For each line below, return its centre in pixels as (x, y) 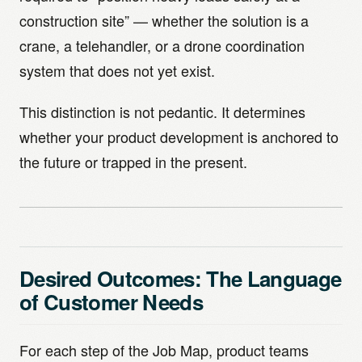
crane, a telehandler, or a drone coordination (162, 45)
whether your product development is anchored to (179, 137)
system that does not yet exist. (117, 70)
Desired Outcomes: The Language (181, 278)
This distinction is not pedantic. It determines (162, 112)
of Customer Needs (111, 302)
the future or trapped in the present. (133, 162)
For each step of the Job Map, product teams (164, 350)
